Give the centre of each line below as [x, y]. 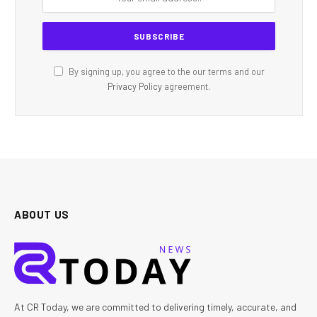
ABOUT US [42, 215]
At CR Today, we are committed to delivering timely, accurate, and [155, 307]
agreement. [186, 87]
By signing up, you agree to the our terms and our [165, 72]
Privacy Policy [135, 87]
